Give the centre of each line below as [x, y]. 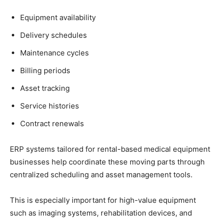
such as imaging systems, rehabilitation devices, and [101, 213]
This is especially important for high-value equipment [103, 200]
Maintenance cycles [55, 53]
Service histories [50, 106]
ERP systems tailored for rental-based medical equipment [110, 149]
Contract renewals [52, 123]
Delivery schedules [54, 35]
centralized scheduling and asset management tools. [101, 174]
